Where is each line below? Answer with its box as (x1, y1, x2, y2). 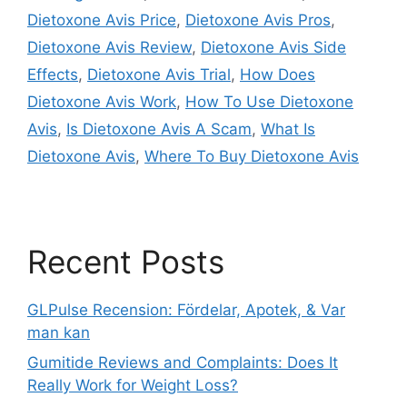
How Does (240, 65, 315, 84)
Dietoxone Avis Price (27, 10, 176, 29)
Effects (27, 65, 78, 84)
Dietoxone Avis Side (201, 37, 346, 56)
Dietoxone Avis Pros (185, 10, 331, 29)
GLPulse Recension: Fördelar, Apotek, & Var (27, 300, 345, 319)
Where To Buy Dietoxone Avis (144, 146, 359, 165)
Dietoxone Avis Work (27, 92, 176, 111)
